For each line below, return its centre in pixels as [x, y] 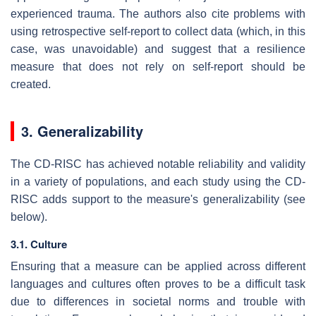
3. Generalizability [82, 131]
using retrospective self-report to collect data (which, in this [158, 32]
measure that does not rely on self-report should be [158, 67]
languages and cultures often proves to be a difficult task [158, 284]
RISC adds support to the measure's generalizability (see [158, 200]
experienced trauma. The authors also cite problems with [158, 14]
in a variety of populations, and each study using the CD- [158, 182]
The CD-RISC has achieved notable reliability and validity [158, 164]
